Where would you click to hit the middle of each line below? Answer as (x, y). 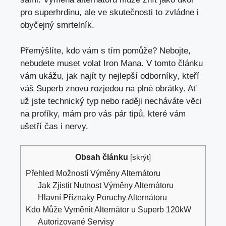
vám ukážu (41, 76)
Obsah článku (102, 157)
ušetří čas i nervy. (54, 126)
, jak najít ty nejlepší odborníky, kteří (130, 76)
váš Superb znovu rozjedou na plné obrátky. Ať (108, 88)
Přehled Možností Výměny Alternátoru (93, 173)
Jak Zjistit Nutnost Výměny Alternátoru (106, 185)
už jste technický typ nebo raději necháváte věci (111, 101)
